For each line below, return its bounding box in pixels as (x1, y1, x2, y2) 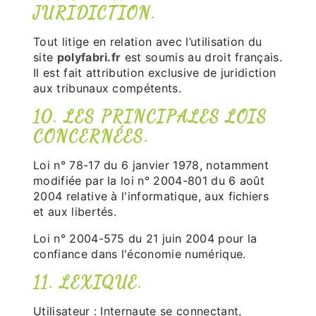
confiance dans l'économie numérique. (33, 247, 246, 261)
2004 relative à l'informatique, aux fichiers (33, 189, 269, 203)
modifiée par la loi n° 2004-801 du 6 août (33, 174, 265, 188)
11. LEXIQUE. (33, 272, 143, 293)
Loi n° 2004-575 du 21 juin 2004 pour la (33, 231, 257, 245)
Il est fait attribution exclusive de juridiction (33, 66, 276, 80)
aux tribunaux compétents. (33, 81, 182, 95)
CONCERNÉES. (33, 126, 150, 147)
